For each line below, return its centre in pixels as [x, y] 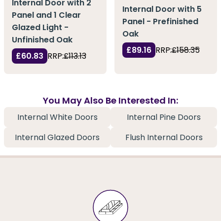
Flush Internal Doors [164, 138]
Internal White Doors [57, 117]
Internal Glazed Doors [57, 138]
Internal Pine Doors [164, 117]
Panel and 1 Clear [46, 15]
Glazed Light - [40, 28]
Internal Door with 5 [162, 9]
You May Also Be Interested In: [110, 101]
